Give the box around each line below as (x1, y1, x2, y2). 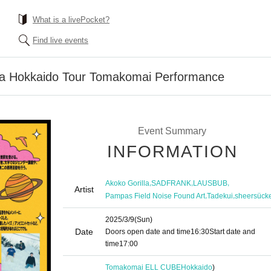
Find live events (33, 36, 88, 45)
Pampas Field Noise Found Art (105, 191, 205, 200)
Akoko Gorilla (105, 178, 149, 188)
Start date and (209, 227, 255, 236)
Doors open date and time (105, 227, 191, 236)
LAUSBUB (193, 178, 227, 188)
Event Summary (137, 126, 206, 136)
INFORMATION (107, 142, 238, 161)
